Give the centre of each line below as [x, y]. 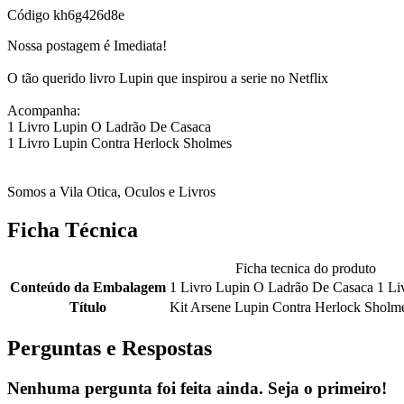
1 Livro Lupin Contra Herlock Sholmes [119, 143]
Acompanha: [44, 111]
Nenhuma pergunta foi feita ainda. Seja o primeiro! [197, 388]
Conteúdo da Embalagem [88, 288]
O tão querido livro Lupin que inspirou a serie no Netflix [168, 78]
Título [88, 308]
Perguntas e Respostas [110, 348]
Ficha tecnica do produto [306, 269]
